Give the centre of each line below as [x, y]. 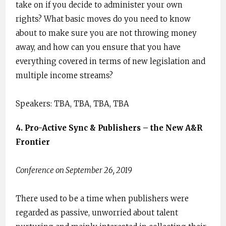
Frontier [33, 142]
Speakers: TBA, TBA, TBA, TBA [72, 104]
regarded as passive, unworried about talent [97, 213]
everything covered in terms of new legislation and [110, 62]
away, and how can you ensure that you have [98, 47]
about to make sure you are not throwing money [106, 33]
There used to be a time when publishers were [102, 199]
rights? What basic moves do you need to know [103, 19]
